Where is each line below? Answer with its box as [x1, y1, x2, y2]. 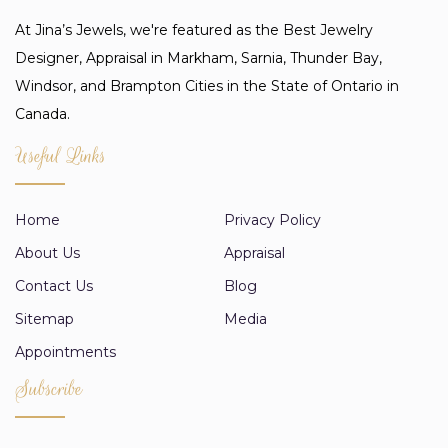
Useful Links [15, 141, 106, 170]
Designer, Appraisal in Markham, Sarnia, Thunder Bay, [15, 48, 382, 67]
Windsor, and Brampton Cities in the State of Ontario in [15, 76, 399, 95]
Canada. [15, 104, 70, 123]
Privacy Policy [224, 210, 321, 229]
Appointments [15, 342, 116, 361]
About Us [15, 243, 80, 262]
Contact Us [15, 276, 93, 295]
